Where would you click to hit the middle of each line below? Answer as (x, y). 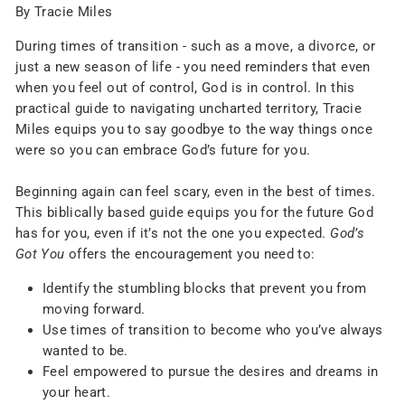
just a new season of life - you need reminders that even (193, 67)
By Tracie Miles (64, 12)
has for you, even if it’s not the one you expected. (173, 233)
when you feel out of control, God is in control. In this (185, 88)
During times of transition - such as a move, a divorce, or (196, 46)
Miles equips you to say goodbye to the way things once (194, 129)
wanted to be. (85, 351)
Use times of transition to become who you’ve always (213, 330)
